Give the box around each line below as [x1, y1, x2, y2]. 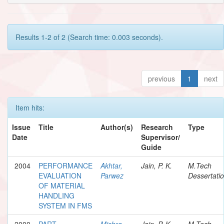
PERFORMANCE [38, 160, 92, 170]
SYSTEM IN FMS [38, 200, 92, 210]
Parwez [100, 170, 123, 180]
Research [141, 121, 173, 132]
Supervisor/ [141, 131, 180, 142]
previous [148, 73, 175, 83]
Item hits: [15, 102, 44, 112]
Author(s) [100, 121, 133, 132]
